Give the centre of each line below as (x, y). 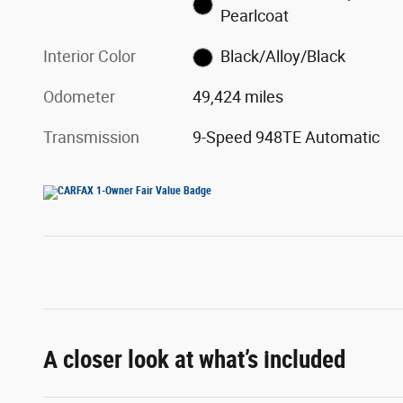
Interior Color (90, 56)
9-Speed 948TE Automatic (287, 137)
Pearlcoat (254, 15)
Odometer (79, 96)
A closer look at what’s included (194, 359)
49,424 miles (238, 96)
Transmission (91, 137)
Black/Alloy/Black (282, 56)
